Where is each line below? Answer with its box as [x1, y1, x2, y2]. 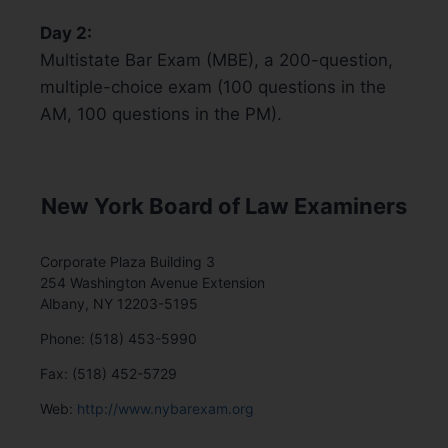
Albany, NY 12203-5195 [40, 294, 198, 312]
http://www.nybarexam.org [77, 399, 254, 417]
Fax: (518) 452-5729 [40, 364, 177, 382]
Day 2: [40, 22, 92, 43]
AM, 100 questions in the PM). [40, 103, 282, 124]
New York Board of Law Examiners [41, 192, 407, 219]
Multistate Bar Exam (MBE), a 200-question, [40, 49, 393, 70]
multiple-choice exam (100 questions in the [40, 76, 386, 97]
